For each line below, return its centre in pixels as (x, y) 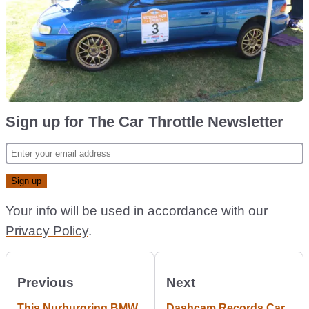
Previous (46, 282)
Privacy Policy (47, 231)
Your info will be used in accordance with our (137, 211)
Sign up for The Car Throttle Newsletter (144, 122)
